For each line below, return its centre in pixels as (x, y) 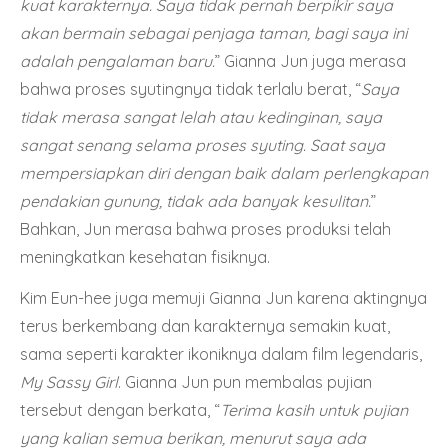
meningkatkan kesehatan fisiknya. (145, 256)
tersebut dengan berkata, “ (120, 409)
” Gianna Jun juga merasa (310, 60)
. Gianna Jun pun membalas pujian (245, 381)
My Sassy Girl (69, 381)
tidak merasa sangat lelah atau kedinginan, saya (201, 116)
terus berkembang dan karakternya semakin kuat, (205, 325)
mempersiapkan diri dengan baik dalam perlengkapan (224, 172)
